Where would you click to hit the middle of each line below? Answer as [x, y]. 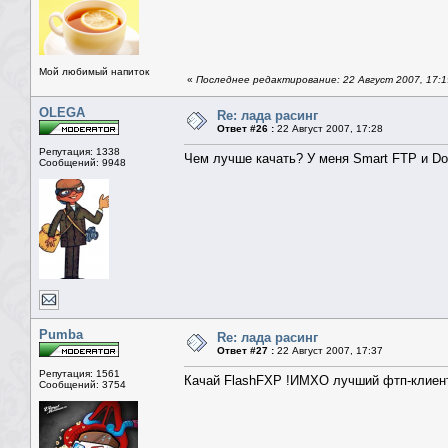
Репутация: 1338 [79, 152]
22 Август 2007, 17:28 [328, 129]
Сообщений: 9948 [82, 163]
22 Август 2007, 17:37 [328, 351]
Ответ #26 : [245, 129]
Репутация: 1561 [79, 374]
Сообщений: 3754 [82, 385]
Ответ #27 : [245, 351]
